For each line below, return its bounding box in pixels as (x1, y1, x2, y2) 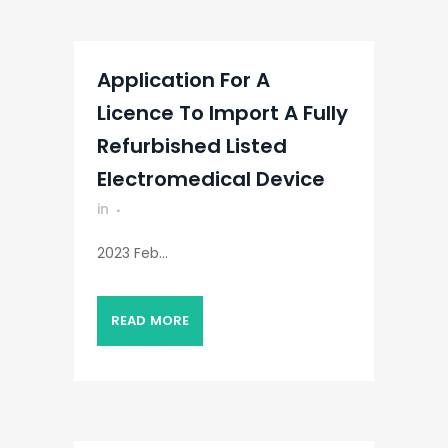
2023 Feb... (97, 243, 168, 263)
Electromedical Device (97, 165, 325, 193)
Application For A (97, 66, 270, 94)
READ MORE (111, 311, 189, 330)
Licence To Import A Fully (97, 99, 348, 127)
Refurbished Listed (97, 132, 287, 160)
